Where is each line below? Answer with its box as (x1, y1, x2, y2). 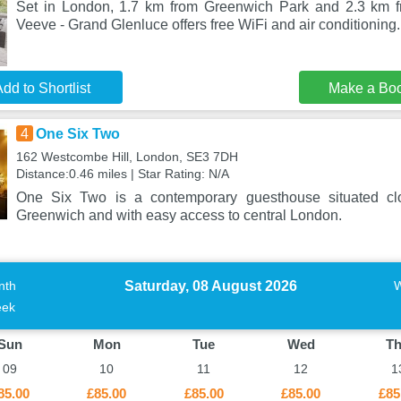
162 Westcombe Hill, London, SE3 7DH (15, 149, 238, 164)
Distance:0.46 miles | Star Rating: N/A (15, 166, 229, 181)
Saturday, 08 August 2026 (124, 278, 297, 294)
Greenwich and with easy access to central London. (15, 208, 342, 223)
